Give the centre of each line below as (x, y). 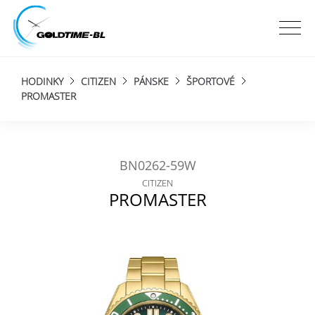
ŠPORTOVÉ (211, 81)
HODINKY (42, 81)
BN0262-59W (157, 165)
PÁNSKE (151, 81)
